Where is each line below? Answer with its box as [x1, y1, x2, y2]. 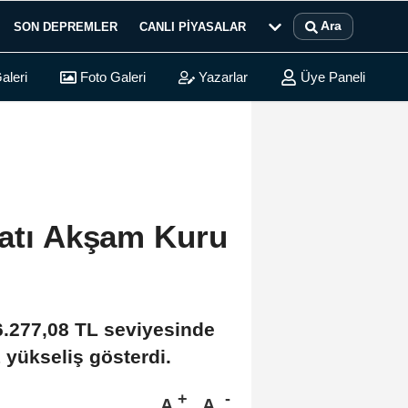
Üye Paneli [296, 69, 365, 86]
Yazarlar [194, 69, 248, 86]
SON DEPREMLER [14, 19, 117, 34]
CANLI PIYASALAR [139, 19, 246, 34]
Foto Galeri [76, 69, 146, 86]
